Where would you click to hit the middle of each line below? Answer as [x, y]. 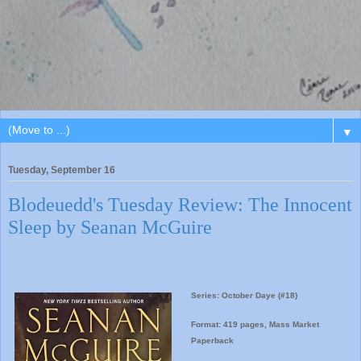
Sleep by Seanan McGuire [110, 226]
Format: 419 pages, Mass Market [255, 325]
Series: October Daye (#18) [244, 296]
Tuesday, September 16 [62, 170]
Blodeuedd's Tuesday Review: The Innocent [180, 204]
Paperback [212, 341]
